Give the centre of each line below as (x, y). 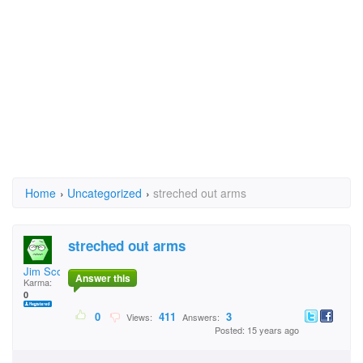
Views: (138, 317)
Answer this (102, 278)
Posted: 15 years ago (257, 330)
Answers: (201, 317)
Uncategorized (105, 193)
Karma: (38, 282)
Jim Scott (46, 271)
